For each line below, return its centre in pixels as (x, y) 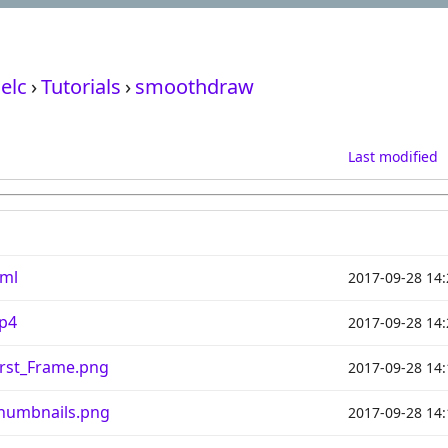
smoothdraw (194, 86)
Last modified (393, 156)
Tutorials (81, 86)
